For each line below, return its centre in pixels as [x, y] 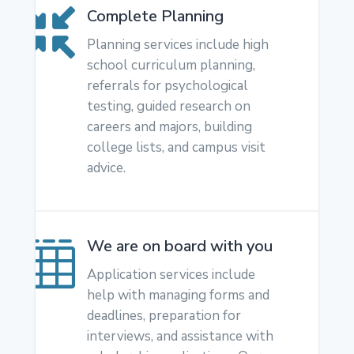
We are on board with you [179, 247]
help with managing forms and [178, 296]
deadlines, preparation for [164, 316]
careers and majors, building [169, 127]
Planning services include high [177, 45]
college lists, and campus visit [176, 148]
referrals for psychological [167, 86]
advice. [106, 168]
